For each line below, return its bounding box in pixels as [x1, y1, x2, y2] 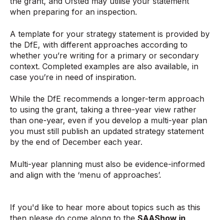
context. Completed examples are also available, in [10, 61, 198, 71]
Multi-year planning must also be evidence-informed [10, 159, 205, 169]
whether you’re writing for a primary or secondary [10, 50, 199, 60]
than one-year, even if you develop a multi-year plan [10, 115, 207, 126]
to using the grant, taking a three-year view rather [10, 105, 196, 115]
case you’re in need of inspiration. [10, 72, 136, 82]
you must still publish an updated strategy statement [10, 126, 204, 137]
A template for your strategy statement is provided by [10, 28, 210, 39]
